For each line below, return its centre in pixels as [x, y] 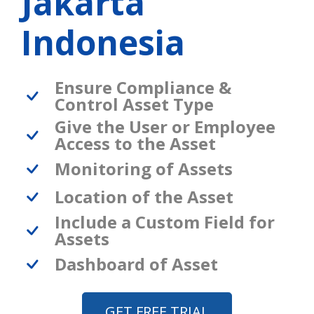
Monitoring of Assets [144, 168]
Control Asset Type [134, 104]
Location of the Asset [144, 196]
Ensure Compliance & [143, 87]
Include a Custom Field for [165, 221]
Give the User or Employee [165, 126]
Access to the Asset [135, 143]
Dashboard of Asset [136, 264]
